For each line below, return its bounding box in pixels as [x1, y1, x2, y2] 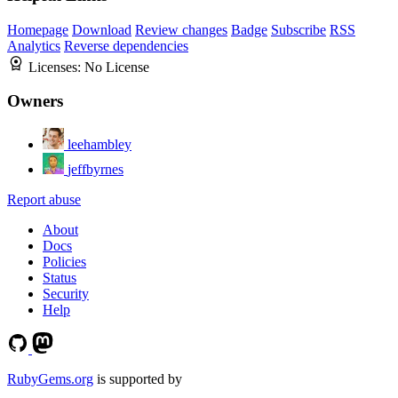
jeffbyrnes [68, 162, 123, 178]
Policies [43, 254, 86, 270]
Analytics [7, 37, 60, 53]
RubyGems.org [7, 371, 93, 387]
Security [43, 286, 89, 302]
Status [43, 270, 76, 286]
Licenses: [28, 59, 84, 75]
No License [84, 59, 149, 75]
